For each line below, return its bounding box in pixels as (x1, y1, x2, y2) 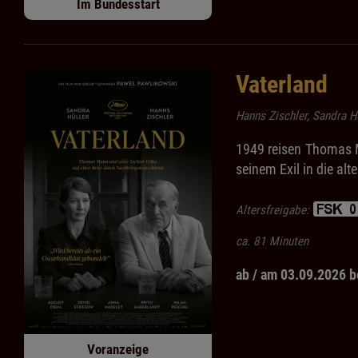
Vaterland (236, 70, 328, 99)
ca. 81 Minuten (236, 234, 308, 249)
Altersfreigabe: (236, 203, 312, 218)
